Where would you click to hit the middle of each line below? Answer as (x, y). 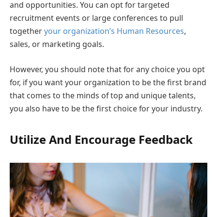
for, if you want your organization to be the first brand (108, 82)
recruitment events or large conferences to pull (96, 18)
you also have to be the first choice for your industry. (106, 108)
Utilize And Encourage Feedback (101, 139)
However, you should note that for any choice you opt (107, 69)
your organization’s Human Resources (114, 31)
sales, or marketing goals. (57, 44)
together (27, 31)
